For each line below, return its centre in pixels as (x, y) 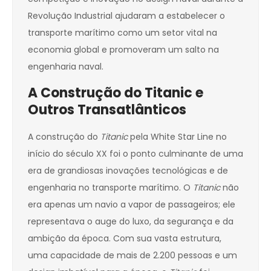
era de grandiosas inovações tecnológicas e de (128, 171)
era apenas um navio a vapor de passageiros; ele (132, 205)
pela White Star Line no (177, 137)
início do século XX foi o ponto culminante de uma (135, 154)
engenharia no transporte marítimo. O (110, 188)
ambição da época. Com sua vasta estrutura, (125, 239)
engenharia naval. (66, 67)
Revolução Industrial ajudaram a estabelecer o (126, 16)
